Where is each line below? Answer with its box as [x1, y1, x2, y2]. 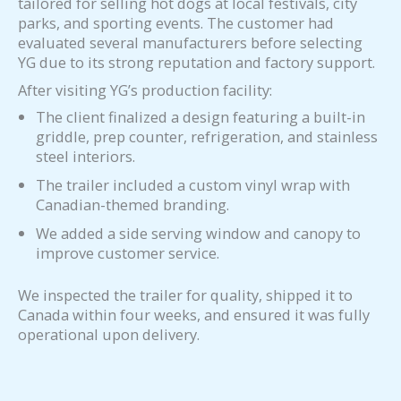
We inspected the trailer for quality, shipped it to [18, 284, 353, 305]
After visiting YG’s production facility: [18, 79, 272, 100]
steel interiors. [36, 145, 135, 166]
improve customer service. [36, 242, 219, 263]
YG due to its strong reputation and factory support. [18, 52, 375, 73]
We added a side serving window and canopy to [36, 222, 361, 243]
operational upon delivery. [18, 323, 200, 345]
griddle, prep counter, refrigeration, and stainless [36, 125, 378, 147]
